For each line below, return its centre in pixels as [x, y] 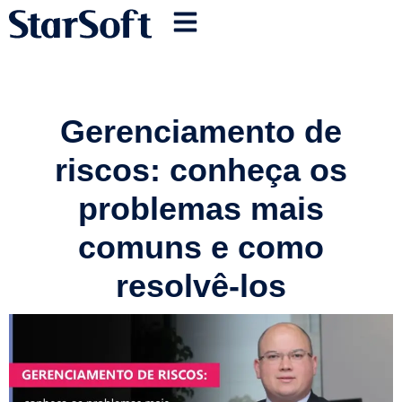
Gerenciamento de [201, 131]
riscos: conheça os [201, 170]
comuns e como [201, 247]
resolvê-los [201, 286]
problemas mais [201, 209]
